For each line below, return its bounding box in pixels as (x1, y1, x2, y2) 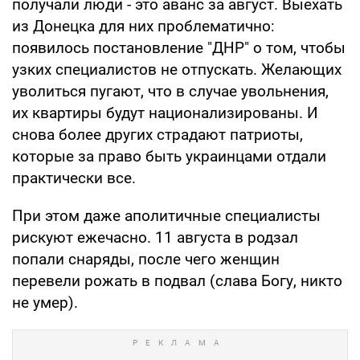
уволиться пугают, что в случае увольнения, (12, 81, 329, 100)
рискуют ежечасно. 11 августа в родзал (12, 227, 298, 247)
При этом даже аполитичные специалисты (12, 206, 321, 225)
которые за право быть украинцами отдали (12, 146, 326, 166)
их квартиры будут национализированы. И (12, 103, 318, 122)
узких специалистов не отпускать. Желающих (12, 59, 342, 79)
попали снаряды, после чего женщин (12, 249, 280, 268)
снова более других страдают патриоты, (12, 125, 303, 144)
